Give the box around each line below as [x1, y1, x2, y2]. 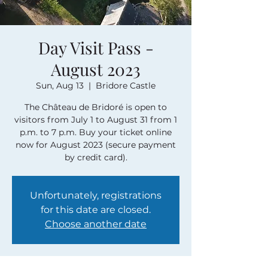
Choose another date [45, 218, 147, 230]
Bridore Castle [96, 80, 156, 91]
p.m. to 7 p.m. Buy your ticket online [20, 127, 172, 138]
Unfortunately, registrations [30, 190, 162, 201]
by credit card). [64, 152, 127, 163]
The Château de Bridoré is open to [25, 102, 167, 112]
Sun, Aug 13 [36, 80, 84, 91]
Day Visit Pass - [38, 36, 154, 59]
